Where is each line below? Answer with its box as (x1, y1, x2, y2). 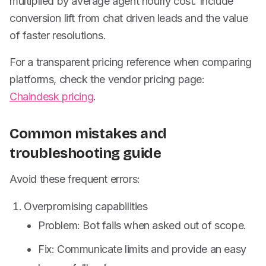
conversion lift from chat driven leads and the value (9, 12, 248, 24)
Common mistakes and (9, 125, 167, 142)
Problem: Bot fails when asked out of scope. (38, 219, 246, 232)
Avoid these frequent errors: (9, 173, 140, 185)
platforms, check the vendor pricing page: (9, 73, 205, 85)
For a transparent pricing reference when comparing (9, 56, 252, 68)
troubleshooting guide (9, 145, 161, 161)
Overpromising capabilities (24, 200, 148, 213)
